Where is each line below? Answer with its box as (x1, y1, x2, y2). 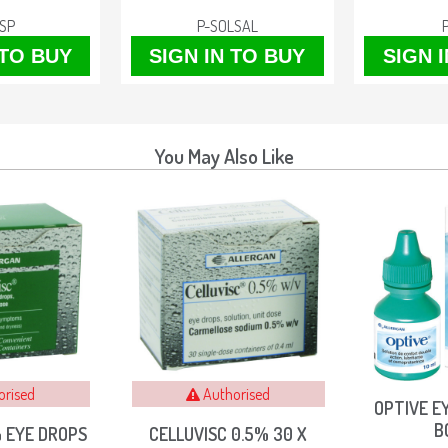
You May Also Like (154, 143, 294, 170)
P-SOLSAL (196, 16, 258, 37)
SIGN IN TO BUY (149, 45, 306, 68)
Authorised (203, 384, 270, 405)
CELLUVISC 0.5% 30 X (149, 423, 307, 446)
